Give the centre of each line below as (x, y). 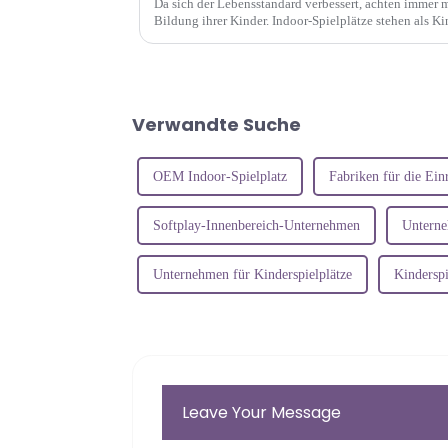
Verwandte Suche (216, 124)
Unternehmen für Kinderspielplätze (252, 274)
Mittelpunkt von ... (205, 37)
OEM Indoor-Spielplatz (220, 176)
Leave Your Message (262, 412)
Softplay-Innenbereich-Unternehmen (256, 225)
